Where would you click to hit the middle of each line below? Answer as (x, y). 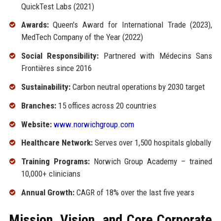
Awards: (35, 25)
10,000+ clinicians (51, 174)
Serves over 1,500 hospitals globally (152, 143)
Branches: (38, 105)
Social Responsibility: (60, 56)
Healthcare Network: (57, 143)
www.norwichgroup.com (94, 124)
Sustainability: (46, 87)
